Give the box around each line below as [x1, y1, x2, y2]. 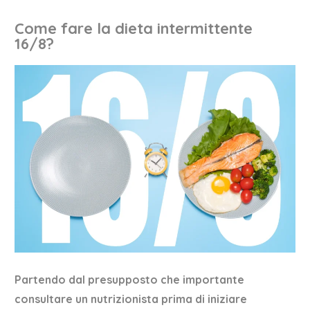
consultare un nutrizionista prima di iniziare [15, 291, 248, 306]
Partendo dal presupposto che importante [15, 272, 245, 286]
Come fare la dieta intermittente [15, 19, 253, 39]
